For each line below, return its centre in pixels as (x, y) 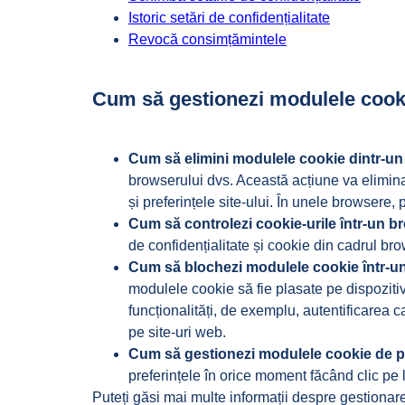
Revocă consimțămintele (207, 39)
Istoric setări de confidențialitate (229, 18)
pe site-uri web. (177, 332)
